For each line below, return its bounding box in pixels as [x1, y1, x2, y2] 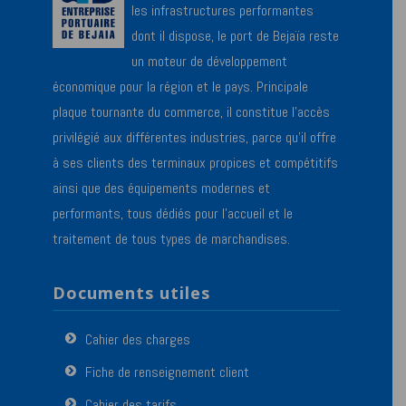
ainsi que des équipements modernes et [53, 178, 271, 198]
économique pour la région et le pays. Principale [53, 76, 309, 96]
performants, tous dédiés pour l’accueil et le [53, 203, 294, 223]
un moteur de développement [131, 51, 288, 71]
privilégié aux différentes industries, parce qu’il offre [53, 127, 337, 147]
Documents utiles [53, 282, 211, 304]
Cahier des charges [85, 330, 191, 350]
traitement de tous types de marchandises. [53, 228, 291, 248]
